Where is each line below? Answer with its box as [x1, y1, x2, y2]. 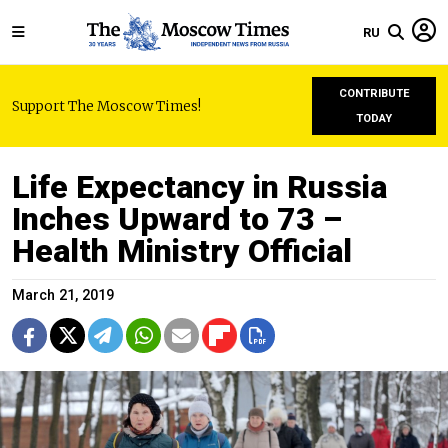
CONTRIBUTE [338, 87, 410, 100]
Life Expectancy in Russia [12, 168, 387, 206]
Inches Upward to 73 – [12, 200, 342, 238]
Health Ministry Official [12, 232, 352, 270]
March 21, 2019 [12, 287, 114, 304]
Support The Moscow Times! [12, 97, 201, 115]
